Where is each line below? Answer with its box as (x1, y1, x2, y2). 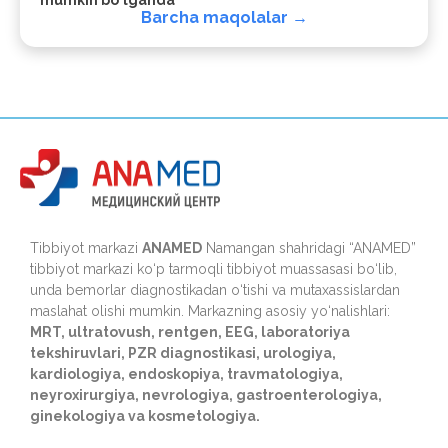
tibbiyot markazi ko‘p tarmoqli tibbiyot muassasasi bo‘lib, (30, 261, 397, 278)
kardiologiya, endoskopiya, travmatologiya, (30, 366, 343, 383)
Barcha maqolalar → (140, 7, 308, 27)
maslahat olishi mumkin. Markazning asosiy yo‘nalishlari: (30, 303, 390, 320)
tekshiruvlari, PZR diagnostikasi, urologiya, (30, 345, 336, 362)
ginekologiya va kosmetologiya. (30, 408, 260, 425)
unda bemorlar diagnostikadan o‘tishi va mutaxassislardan (30, 282, 400, 299)
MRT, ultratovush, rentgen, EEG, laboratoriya (30, 324, 350, 341)
